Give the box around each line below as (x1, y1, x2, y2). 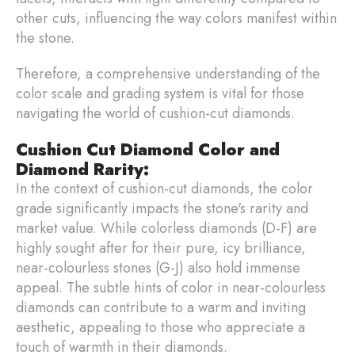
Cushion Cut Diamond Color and (16, 136, 280, 162)
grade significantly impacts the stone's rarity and (16, 197, 308, 219)
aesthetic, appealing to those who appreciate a (16, 316, 305, 338)
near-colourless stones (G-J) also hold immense (16, 257, 300, 278)
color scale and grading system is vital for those (16, 82, 304, 104)
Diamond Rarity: (16, 156, 149, 181)
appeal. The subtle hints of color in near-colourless (16, 277, 326, 298)
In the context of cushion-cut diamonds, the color (16, 177, 313, 199)
